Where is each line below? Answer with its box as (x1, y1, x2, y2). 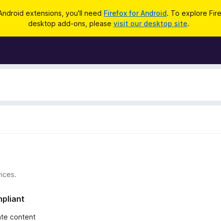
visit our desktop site (113, 19, 187, 28)
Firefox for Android (104, 9, 167, 17)
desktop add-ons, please (28, 19, 113, 28)
